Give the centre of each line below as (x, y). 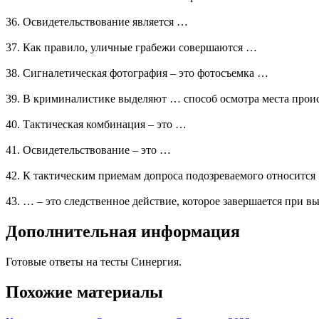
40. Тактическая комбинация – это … (96, 125)
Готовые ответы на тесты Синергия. (94, 262)
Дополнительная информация (123, 232)
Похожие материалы (84, 292)
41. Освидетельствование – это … (88, 150)
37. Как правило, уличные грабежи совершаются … (131, 48)
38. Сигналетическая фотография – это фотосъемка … (137, 73)
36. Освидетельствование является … (97, 22)
